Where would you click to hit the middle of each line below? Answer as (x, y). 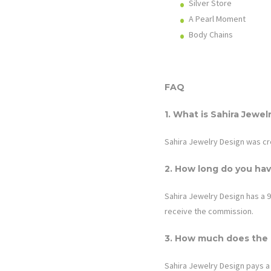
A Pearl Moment (217, 19)
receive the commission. (209, 211)
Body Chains (211, 35)
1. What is (188, 115)
